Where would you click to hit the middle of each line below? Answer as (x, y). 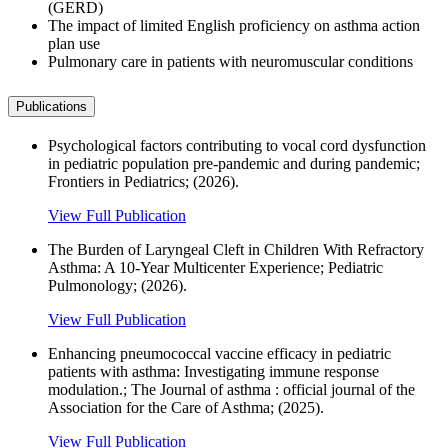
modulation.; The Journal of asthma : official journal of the (231, 390)
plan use (74, 43)
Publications (51, 107)
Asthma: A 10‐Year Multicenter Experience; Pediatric (215, 268)
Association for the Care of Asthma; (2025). (186, 408)
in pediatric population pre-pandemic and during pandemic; (234, 164)
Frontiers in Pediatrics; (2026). (143, 182)
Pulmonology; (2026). (117, 286)
